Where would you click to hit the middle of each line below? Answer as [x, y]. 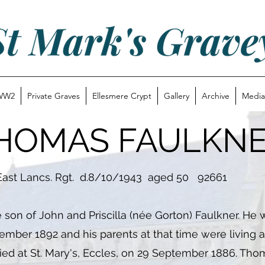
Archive [215, 96]
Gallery [176, 96]
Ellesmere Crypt [122, 96]
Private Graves [53, 96]
